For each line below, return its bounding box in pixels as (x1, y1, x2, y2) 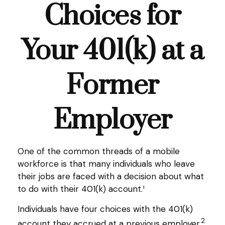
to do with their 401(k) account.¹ (18, 183, 145, 194)
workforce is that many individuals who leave (18, 158, 195, 169)
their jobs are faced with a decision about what (18, 171, 204, 182)
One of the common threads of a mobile (18, 146, 180, 157)
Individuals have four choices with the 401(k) (18, 203, 193, 214)
